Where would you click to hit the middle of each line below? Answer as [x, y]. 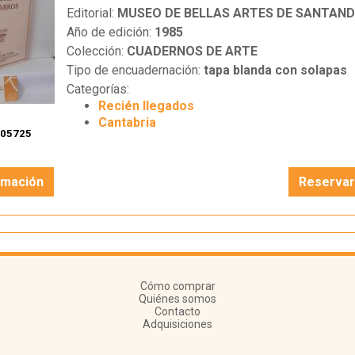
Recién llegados [146, 106]
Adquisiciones [177, 324]
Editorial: [92, 13]
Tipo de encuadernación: [135, 71]
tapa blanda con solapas [275, 71]
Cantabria [127, 123]
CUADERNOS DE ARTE [192, 52]
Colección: [96, 52]
